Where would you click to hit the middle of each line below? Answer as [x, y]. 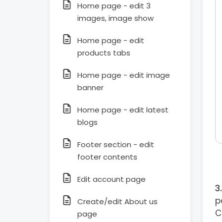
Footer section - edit [116, 144]
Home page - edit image [124, 75]
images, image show [115, 18]
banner [90, 87]
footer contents [107, 157]
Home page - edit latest [123, 110]
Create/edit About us [117, 201]
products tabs [104, 53]
